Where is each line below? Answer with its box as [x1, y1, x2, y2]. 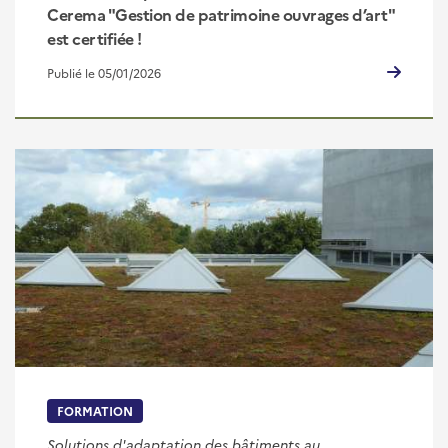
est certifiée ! [47, 27, 142, 49]
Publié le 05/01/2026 [47, 64, 161, 82]
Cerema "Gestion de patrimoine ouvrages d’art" [47, 3, 395, 25]
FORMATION [57, 401, 133, 419]
